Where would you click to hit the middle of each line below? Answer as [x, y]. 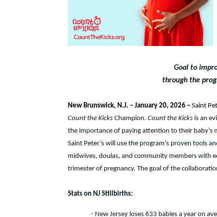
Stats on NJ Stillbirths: [100, 194]
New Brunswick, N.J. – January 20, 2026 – [129, 106]
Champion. [130, 118]
